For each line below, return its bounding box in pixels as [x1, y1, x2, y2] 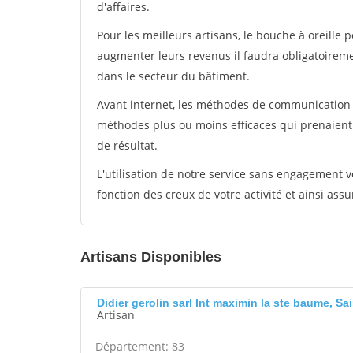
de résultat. [97, 138, 158, 153]
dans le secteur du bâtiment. [97, 69, 250, 84]
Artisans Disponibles [80, 249, 221, 265]
